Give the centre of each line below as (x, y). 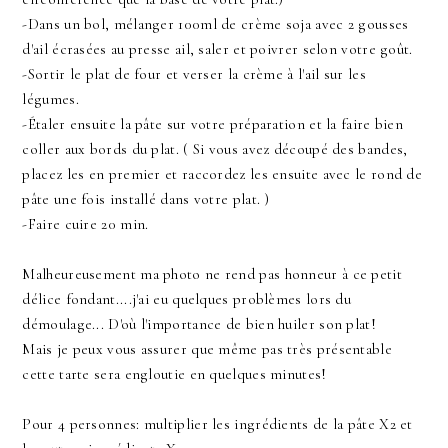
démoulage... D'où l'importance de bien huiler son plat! (199, 324)
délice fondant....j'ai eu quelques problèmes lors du (187, 299)
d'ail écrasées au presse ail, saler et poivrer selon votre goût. (217, 49)
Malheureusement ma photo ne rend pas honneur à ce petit (212, 274)
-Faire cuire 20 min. (85, 224)
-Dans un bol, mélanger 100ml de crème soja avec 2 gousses (215, 24)
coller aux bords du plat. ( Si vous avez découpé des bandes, (215, 149)
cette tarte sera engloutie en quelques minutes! (174, 374)
